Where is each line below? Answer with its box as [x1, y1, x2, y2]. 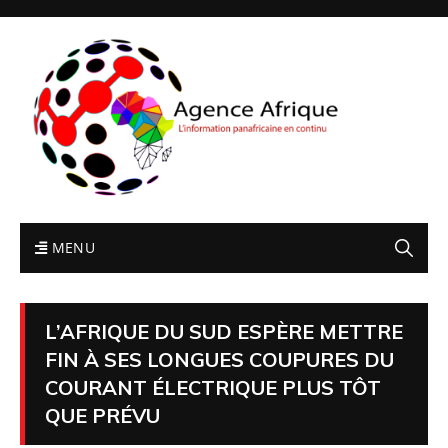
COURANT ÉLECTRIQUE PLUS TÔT [45, 374, 381, 400]
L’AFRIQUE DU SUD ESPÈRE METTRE [45, 318, 403, 344]
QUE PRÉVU [45, 402, 160, 428]
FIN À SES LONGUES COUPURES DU [45, 346, 394, 372]
